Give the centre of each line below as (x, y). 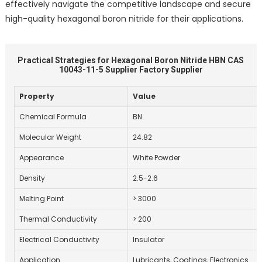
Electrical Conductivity (59, 239)
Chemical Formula (53, 116)
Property (37, 96)
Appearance (41, 157)
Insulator (148, 239)
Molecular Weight (50, 137)
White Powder (156, 157)
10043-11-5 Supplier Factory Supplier (131, 69)
